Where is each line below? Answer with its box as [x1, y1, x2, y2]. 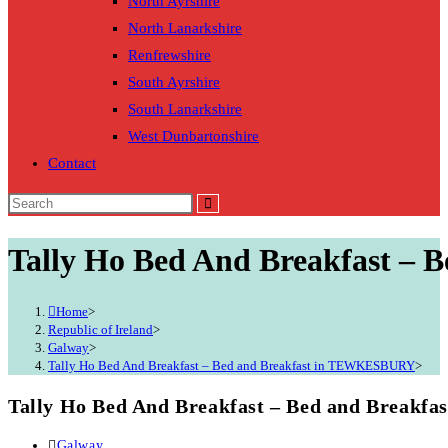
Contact [48, 155, 96, 172]
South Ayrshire [128, 74, 220, 91]
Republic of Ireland [48, 322, 153, 338]
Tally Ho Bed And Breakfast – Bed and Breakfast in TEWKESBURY [48, 358, 415, 374]
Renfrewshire [128, 47, 211, 64]
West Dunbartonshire [128, 128, 259, 145]
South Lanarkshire [128, 101, 242, 118]
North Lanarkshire [128, 20, 242, 37]
